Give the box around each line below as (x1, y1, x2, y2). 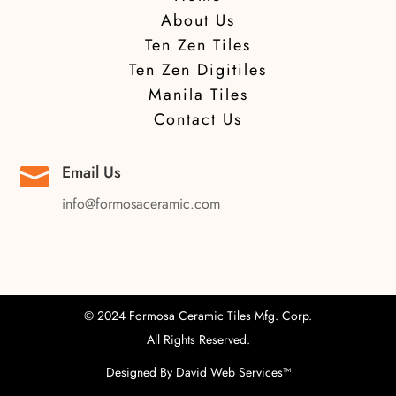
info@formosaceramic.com (61, 194, 220, 214)
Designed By (105, 363, 176, 381)
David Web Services (175, 363, 283, 381)
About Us (161, 9, 235, 32)
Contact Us (154, 108, 242, 131)
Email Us (61, 161, 121, 184)
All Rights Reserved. (146, 331, 250, 348)
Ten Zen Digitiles (129, 58, 267, 81)
